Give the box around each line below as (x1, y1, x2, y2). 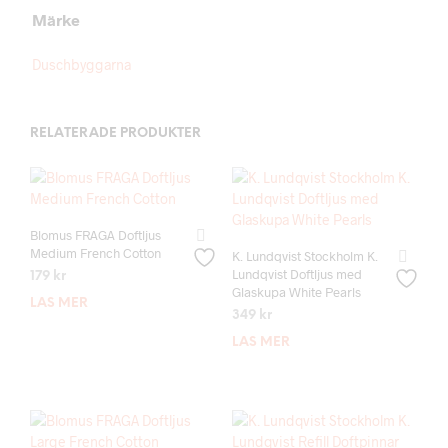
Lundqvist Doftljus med (231, 266, 362, 282)
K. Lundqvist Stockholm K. (231, 248, 378, 264)
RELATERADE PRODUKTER (30, 127, 201, 140)
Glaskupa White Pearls (231, 284, 361, 300)
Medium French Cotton (30, 245, 161, 261)
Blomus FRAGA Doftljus (30, 227, 161, 243)
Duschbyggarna (32, 56, 131, 73)
